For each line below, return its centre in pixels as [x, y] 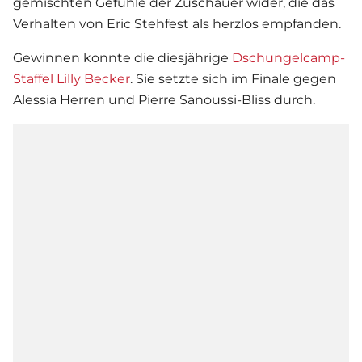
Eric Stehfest [148, 23]
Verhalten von [60, 23]
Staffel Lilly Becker [72, 78]
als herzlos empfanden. [265, 23]
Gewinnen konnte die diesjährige [122, 57]
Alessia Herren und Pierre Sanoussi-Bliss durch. [164, 99]
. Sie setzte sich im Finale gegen [233, 78]
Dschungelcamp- [288, 57]
